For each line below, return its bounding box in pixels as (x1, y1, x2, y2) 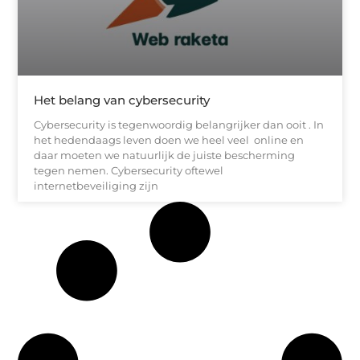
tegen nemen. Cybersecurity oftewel (34, 163, 224, 177)
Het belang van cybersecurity (34, 92, 211, 108)
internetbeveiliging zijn (34, 178, 159, 192)
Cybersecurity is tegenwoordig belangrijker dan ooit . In (34, 117, 325, 131)
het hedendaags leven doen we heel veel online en (34, 133, 305, 146)
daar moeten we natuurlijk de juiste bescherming (34, 148, 296, 162)
